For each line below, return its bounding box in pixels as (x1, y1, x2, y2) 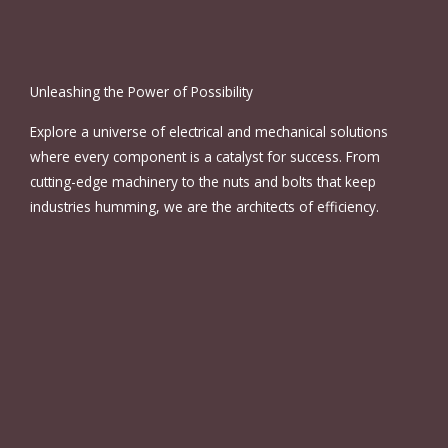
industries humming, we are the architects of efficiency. (30, 196, 379, 216)
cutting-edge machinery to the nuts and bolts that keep (30, 171, 376, 191)
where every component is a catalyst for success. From (30, 146, 380, 166)
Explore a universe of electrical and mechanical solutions (30, 121, 388, 141)
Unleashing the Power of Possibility (30, 81, 253, 101)
